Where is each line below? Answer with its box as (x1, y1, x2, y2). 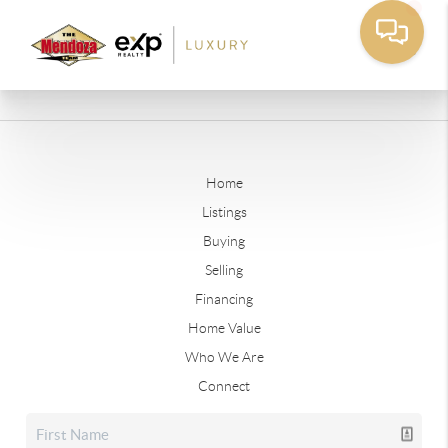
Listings (201, 204, 247, 220)
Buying (203, 233, 245, 249)
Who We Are (184, 349, 264, 365)
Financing (195, 291, 253, 307)
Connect (198, 378, 250, 394)
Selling (205, 262, 243, 278)
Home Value (187, 320, 261, 336)
